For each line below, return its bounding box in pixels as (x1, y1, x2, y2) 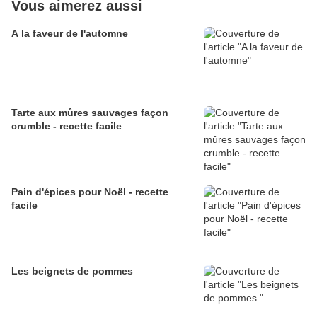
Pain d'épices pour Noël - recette (11, 186, 168, 198)
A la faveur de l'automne (11, 28, 128, 40)
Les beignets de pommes (11, 265, 133, 277)
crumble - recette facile (11, 120, 122, 132)
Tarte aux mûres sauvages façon (11, 107, 168, 119)
